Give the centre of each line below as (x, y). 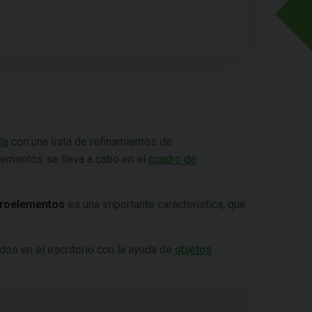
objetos (193, 250)
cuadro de (172, 159)
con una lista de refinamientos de (90, 142)
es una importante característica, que (157, 204)
